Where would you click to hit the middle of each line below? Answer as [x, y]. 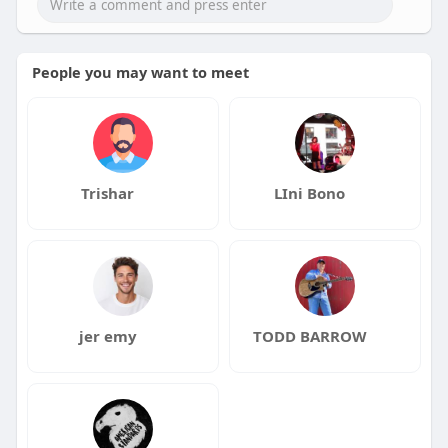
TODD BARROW [309, 335]
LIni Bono [310, 192]
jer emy [107, 335]
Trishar [108, 192]
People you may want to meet [140, 71]
